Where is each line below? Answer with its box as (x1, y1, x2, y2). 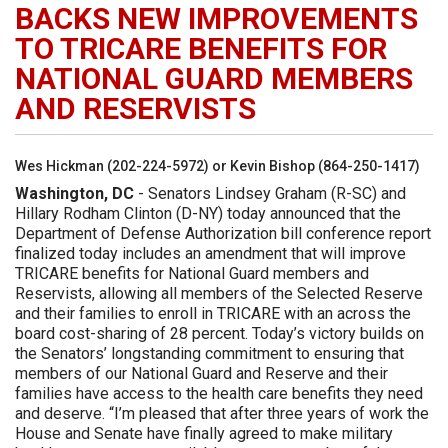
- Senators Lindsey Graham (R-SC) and (134, 184, 406, 203)
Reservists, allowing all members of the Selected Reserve (15, 284, 423, 303)
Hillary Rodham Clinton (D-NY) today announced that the (15, 204, 401, 223)
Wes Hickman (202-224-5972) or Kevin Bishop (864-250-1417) (15, 158, 420, 174)
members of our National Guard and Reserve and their (15, 364, 388, 383)
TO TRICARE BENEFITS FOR (15, 31, 387, 66)
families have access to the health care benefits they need (15, 384, 423, 403)
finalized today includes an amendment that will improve (15, 244, 406, 263)
